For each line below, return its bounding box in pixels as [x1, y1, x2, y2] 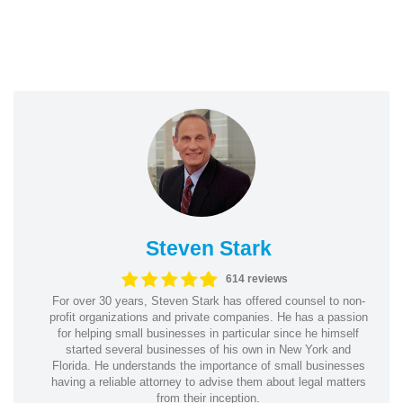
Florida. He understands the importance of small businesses [51, 358, 365, 372]
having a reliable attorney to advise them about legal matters [50, 374, 366, 389]
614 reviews [225, 273, 288, 285]
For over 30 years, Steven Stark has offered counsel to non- [51, 293, 365, 308]
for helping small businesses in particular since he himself [58, 326, 359, 340]
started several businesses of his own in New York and [66, 342, 351, 356]
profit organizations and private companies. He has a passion [49, 309, 368, 324]
